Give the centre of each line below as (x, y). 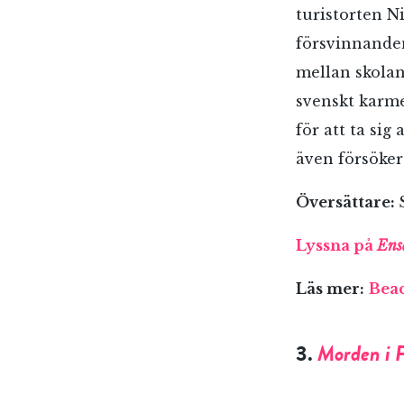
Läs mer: (330, 289)
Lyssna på (336, 245)
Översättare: (347, 202)
